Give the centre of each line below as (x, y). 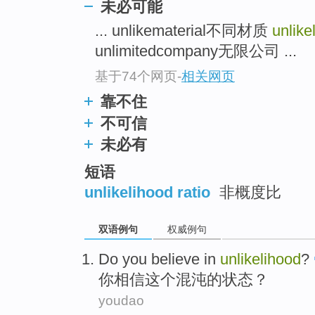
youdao (121, 300)
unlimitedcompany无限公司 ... (196, 51)
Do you (123, 259)
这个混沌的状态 (199, 279)
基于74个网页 (136, 76)
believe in (184, 259)
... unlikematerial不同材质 (184, 31)
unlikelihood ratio (147, 192)
